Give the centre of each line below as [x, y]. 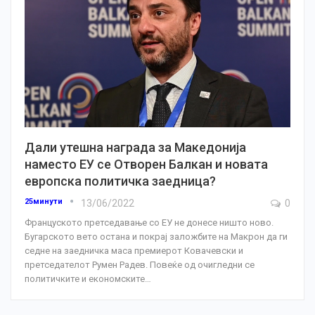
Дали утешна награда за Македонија [135, 148]
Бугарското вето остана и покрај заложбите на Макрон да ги [156, 237]
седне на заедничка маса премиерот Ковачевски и [134, 251]
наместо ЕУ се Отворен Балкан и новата [146, 165]
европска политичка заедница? [120, 181]
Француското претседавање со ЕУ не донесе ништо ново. [149, 223]
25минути [45, 202]
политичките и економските [85, 279]
